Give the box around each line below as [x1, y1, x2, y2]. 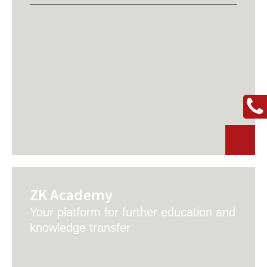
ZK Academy [30, 185, 113, 204]
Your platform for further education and [30, 206, 235, 219]
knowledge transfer [30, 221, 131, 234]
